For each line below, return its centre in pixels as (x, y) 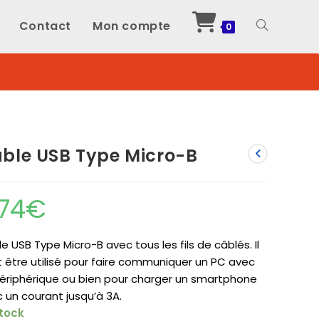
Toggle (273, 26)
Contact (45, 26)
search (273, 132)
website (276, 79)
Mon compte (132, 26)
